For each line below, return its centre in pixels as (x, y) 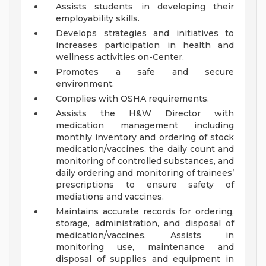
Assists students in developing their (145, 7)
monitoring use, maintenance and (145, 247)
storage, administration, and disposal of (145, 224)
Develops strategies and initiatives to (145, 34)
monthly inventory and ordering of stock (145, 137)
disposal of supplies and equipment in (145, 259)
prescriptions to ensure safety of (145, 185)
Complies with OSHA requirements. (134, 99)
